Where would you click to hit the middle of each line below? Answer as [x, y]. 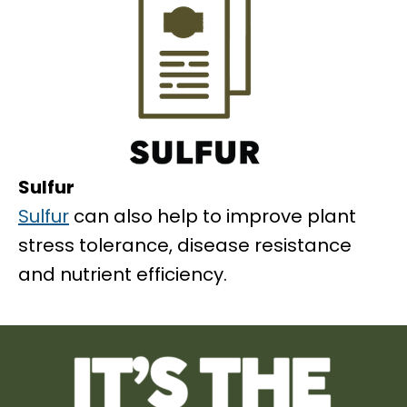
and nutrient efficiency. [123, 274]
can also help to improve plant [213, 216]
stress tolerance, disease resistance [185, 245]
